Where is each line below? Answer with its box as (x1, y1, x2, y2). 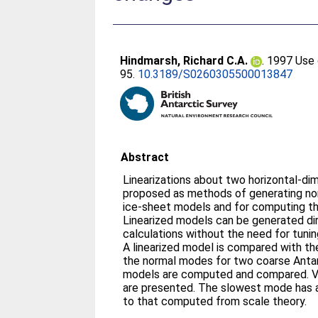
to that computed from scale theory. (123, 295, 307, 308)
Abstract (121, 150, 170, 164)
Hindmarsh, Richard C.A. (120, 54, 248, 67)
